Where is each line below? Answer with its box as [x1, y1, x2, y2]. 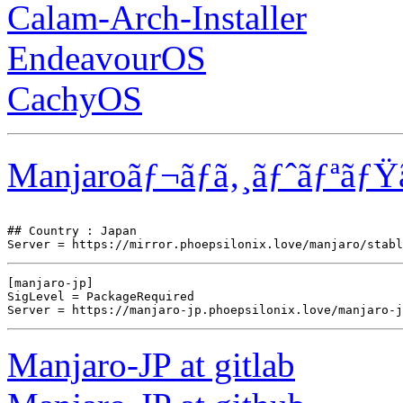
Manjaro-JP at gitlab [7, 345, 295, 385]
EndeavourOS [7, 39, 206, 78]
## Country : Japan [7, 224, 137, 238]
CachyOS [7, 79, 142, 119]
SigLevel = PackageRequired [7, 290, 194, 304]
